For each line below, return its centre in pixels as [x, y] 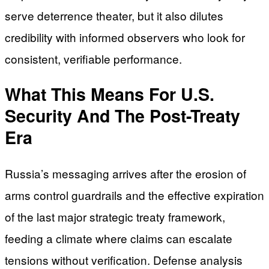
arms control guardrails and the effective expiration [134, 195]
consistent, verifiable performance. [93, 58]
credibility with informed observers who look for [125, 37]
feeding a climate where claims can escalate [119, 238]
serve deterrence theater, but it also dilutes [114, 15]
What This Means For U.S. [110, 94]
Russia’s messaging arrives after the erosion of [125, 173]
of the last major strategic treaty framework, [115, 216]
